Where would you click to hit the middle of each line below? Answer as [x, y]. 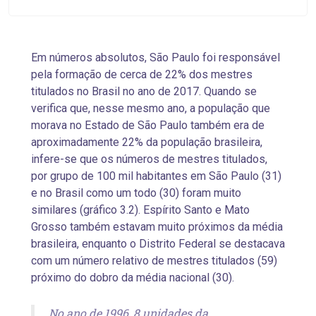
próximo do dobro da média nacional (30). [133, 278]
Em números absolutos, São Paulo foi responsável [156, 58]
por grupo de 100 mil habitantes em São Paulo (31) [156, 176]
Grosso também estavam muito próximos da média [157, 227]
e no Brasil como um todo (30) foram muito [136, 193]
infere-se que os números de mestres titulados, [149, 159]
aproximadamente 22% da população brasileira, [147, 142]
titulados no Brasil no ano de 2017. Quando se [144, 92]
